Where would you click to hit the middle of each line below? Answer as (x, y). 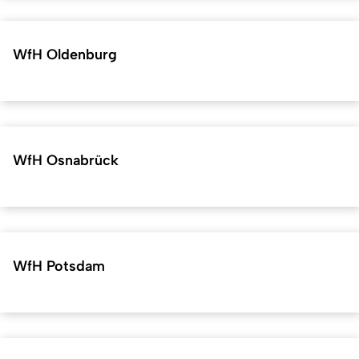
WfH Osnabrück (66, 160)
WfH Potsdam (59, 266)
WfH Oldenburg (65, 54)
